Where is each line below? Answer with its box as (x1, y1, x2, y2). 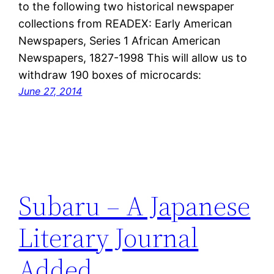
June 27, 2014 (18, 85, 83, 98)
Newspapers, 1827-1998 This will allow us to (18, 51, 248, 65)
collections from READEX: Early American (18, 17, 233, 31)
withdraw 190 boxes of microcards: (18, 68, 202, 82)
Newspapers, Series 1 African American (18, 34, 221, 48)
